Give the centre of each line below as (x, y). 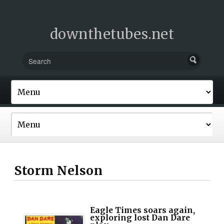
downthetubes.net (112, 34)
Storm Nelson (58, 170)
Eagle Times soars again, (143, 210)
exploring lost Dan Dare (140, 217)
